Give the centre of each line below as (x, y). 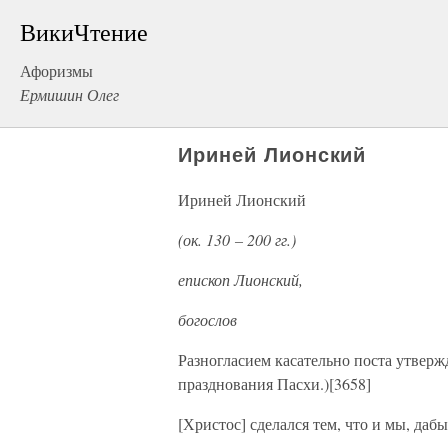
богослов (207, 319)
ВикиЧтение (84, 32)
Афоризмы (56, 70)
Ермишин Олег (69, 94)
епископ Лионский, (240, 279)
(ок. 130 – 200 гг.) (237, 239)
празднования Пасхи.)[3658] (274, 383)
